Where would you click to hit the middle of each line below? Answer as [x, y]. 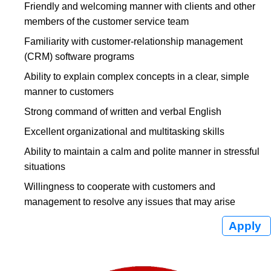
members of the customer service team [106, 21]
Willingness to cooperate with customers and [120, 187]
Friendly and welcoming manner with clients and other [140, 6]
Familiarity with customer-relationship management [133, 41]
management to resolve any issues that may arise [130, 202]
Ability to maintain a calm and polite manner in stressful [142, 152]
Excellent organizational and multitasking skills [124, 132]
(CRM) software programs [79, 57]
